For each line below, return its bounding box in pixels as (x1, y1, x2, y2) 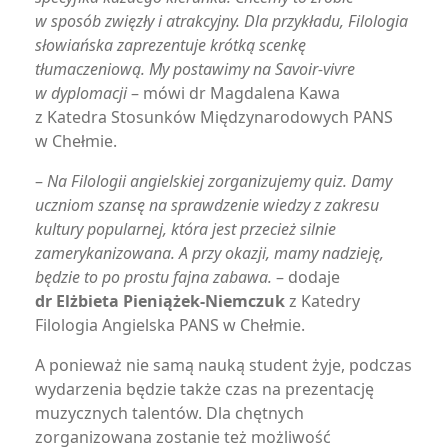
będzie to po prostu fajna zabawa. (35, 266, 272, 288)
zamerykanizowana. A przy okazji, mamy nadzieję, (35, 242, 384, 264)
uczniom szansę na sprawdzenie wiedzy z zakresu (35, 194, 379, 216)
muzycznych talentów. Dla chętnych (35, 402, 304, 424)
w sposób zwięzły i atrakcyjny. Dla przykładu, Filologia (35, 10, 408, 32)
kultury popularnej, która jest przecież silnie (35, 218, 336, 240)
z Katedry (285, 290, 360, 312)
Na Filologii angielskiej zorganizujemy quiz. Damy (47, 170, 392, 192)
